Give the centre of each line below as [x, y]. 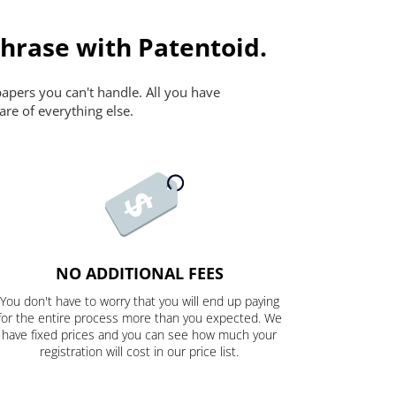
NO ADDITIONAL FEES [139, 274]
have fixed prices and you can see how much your [140, 335]
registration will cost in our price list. [140, 352]
